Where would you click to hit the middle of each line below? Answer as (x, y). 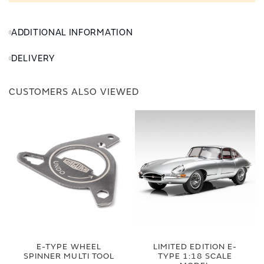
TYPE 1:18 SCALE (195, 256)
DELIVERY (33, 59)
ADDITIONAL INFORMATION (72, 33)
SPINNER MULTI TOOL (69, 256)
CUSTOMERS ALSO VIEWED (74, 92)
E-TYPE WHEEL (69, 247)
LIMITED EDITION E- (195, 247)
